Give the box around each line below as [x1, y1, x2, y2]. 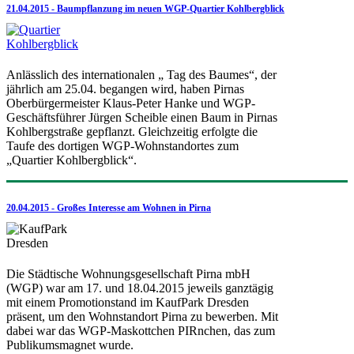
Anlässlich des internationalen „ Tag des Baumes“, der [6, 68, 277, 82]
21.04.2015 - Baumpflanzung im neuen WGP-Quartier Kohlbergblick [6, 3, 284, 15]
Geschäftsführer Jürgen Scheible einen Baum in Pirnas [6, 111, 277, 125]
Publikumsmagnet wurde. [6, 337, 134, 352]
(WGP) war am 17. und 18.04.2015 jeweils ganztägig [6, 281, 273, 295]
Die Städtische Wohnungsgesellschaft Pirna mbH [6, 266, 250, 281]
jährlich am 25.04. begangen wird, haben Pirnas [6, 82, 244, 96]
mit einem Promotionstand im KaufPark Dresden [6, 295, 249, 309]
